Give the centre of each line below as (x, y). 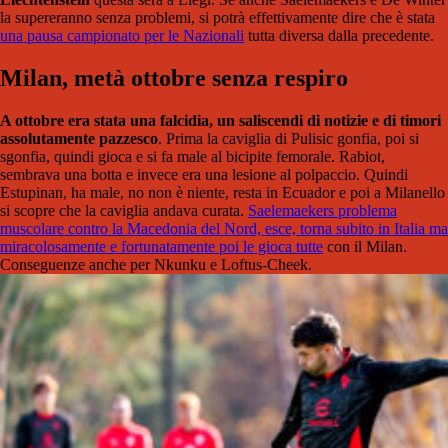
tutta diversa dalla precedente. (339, 36)
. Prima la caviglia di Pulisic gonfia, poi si (288, 139)
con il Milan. (365, 247)
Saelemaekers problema (322, 211)
